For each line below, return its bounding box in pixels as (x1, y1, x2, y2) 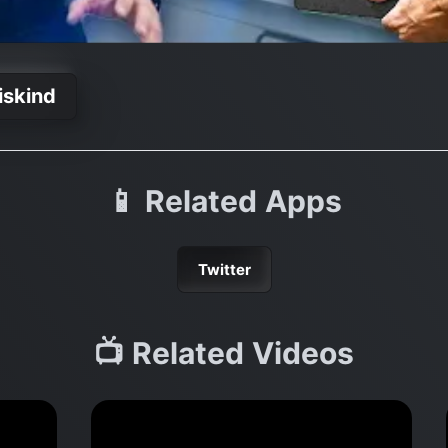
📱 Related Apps (106, 182, 342, 219)
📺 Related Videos (94, 334, 354, 371)
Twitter (197, 259, 251, 279)
